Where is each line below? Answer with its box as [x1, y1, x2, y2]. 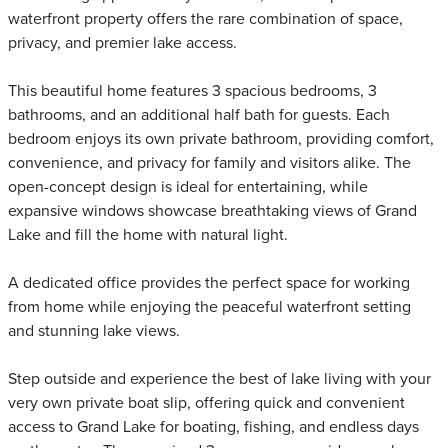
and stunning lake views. [8, 321, 180, 341]
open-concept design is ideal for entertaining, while [8, 177, 368, 197]
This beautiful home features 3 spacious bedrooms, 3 [8, 81, 377, 101]
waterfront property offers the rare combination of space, [8, 9, 403, 29]
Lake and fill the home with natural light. [8, 225, 288, 245]
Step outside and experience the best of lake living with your [8, 369, 431, 389]
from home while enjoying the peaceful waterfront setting [8, 297, 411, 317]
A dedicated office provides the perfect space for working [8, 273, 410, 293]
